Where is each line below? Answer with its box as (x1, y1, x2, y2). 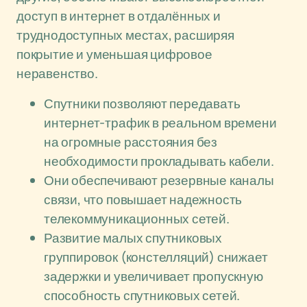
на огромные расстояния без (44, 133, 218, 151)
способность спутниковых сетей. (44, 286, 241, 304)
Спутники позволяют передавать (44, 95, 241, 112)
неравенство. (16, 64, 98, 82)
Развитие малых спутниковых (44, 229, 223, 247)
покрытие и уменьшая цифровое (16, 45, 212, 63)
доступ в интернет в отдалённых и (16, 7, 221, 25)
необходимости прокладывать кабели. (44, 152, 274, 170)
